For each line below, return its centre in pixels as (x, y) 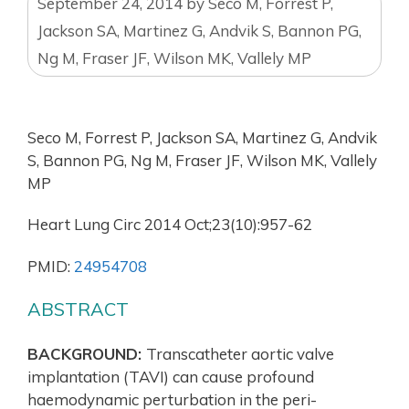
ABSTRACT (78, 309)
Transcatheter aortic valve (240, 353)
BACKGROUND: (87, 353)
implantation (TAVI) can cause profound (171, 376)
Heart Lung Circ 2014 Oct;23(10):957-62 (170, 225)
